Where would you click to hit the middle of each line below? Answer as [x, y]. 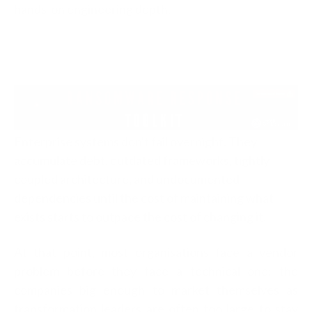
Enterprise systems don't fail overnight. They [135, 141]
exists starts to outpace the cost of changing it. [140, 216]
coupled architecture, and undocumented [127, 179]
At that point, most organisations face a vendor [156, 252]
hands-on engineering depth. [93, 9]
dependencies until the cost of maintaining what [144, 197]
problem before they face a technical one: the [156, 271]
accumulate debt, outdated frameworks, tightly [142, 160]
